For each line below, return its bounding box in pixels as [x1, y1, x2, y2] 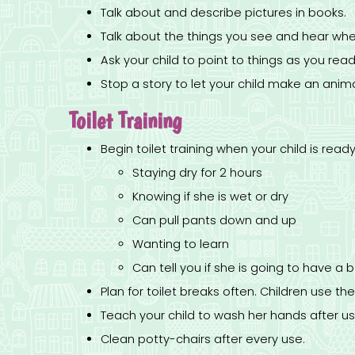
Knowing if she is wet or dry [132, 189, 288, 205]
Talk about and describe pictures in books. [101, 5, 346, 21]
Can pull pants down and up [132, 212, 296, 229]
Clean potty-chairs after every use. [101, 331, 305, 348]
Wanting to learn [132, 236, 229, 253]
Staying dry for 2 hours [132, 165, 262, 181]
